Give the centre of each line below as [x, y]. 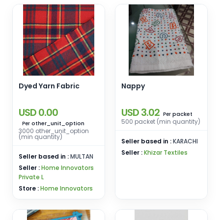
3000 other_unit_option [54, 131]
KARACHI [185, 141]
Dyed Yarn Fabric [49, 86]
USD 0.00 [38, 112]
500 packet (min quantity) [161, 122]
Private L [31, 177]
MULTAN [82, 156]
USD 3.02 [140, 112]
